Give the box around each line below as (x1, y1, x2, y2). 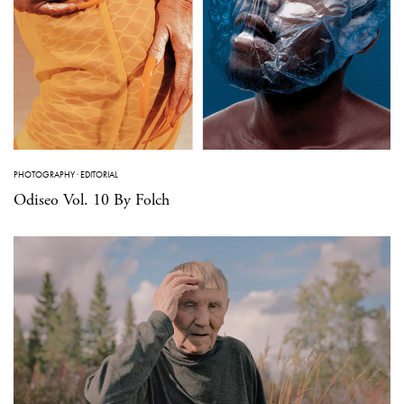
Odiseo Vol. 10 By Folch (14, 189, 170, 211)
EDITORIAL (80, 169, 118, 181)
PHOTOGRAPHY (14, 169, 75, 181)
